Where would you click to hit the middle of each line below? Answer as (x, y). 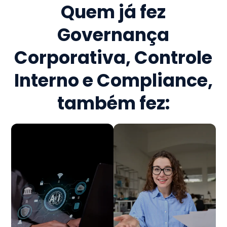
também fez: (113, 103)
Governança (113, 35)
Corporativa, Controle (113, 58)
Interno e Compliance (111, 81)
